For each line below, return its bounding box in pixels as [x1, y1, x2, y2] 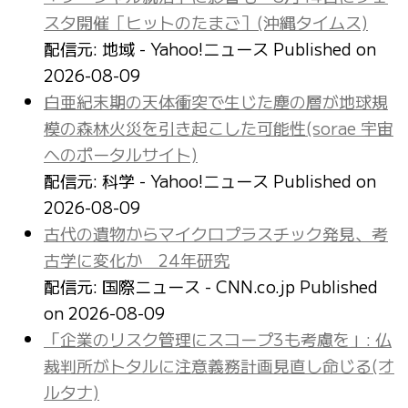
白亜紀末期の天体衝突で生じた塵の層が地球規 [44, 88, 388, 113]
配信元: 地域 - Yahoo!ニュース [44, 36, 273, 60]
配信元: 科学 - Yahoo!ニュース [44, 168, 273, 192]
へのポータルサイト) [44, 141, 198, 166]
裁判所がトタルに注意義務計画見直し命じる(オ [44, 352, 394, 377]
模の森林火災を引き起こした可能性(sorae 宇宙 [44, 115, 393, 139]
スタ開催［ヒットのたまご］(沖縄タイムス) [44, 9, 368, 34]
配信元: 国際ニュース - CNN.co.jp [44, 273, 300, 298]
